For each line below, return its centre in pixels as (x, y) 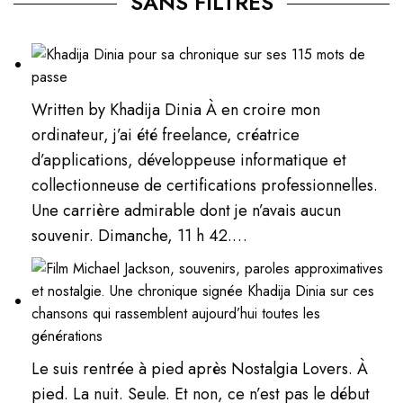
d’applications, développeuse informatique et (189, 160)
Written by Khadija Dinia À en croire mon (176, 109)
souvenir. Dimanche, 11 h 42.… (140, 235)
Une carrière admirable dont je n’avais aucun (187, 210)
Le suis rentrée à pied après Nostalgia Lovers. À (200, 368)
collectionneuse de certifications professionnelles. (205, 185)
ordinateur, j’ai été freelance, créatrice (166, 134)
